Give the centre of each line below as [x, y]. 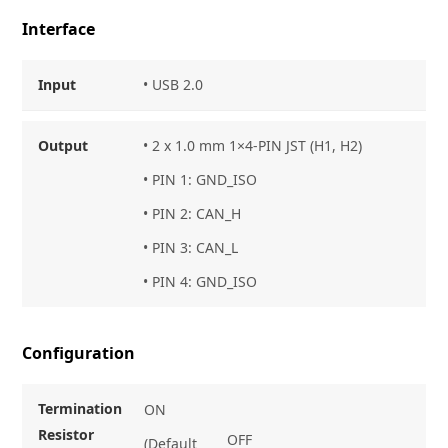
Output [63, 145]
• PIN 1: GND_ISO [200, 179]
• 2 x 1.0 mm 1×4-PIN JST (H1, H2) [253, 145]
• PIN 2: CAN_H [192, 213]
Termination [80, 408]
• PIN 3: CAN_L [191, 247]
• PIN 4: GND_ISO [200, 281]
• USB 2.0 [173, 84]
